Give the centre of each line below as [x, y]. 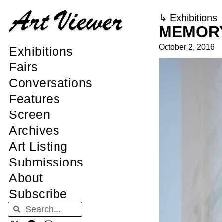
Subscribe [38, 194]
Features [34, 99]
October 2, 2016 [186, 47]
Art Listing [38, 146]
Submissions [46, 162]
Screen [29, 115]
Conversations [51, 83]
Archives [34, 131]
